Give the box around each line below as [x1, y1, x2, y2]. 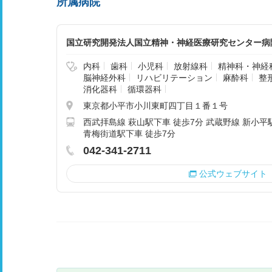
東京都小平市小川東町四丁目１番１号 [83, 101, 228, 110]
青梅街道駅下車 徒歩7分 [83, 129, 175, 138]
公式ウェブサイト [199, 169, 267, 178]
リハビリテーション [136, 73, 212, 83]
